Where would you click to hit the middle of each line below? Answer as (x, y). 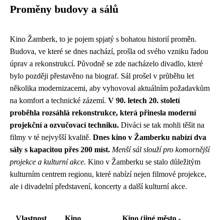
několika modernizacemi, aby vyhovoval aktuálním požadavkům (110, 88)
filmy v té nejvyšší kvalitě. (51, 137)
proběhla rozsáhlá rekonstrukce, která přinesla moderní (103, 112)
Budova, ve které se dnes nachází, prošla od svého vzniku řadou (109, 51)
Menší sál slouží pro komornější (161, 149)
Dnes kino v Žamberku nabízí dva (150, 137)
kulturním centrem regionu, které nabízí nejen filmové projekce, (108, 174)
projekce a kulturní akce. (48, 162)
